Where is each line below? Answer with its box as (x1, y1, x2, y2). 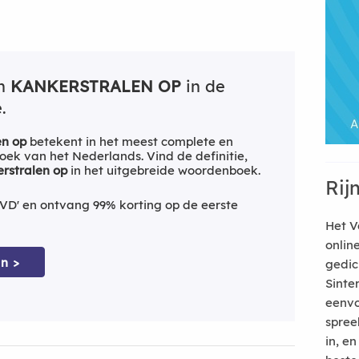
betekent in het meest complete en (26, 133, 233, 149)
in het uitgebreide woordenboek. (67, 162, 260, 178)
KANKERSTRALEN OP (10, 75, 181, 96)
